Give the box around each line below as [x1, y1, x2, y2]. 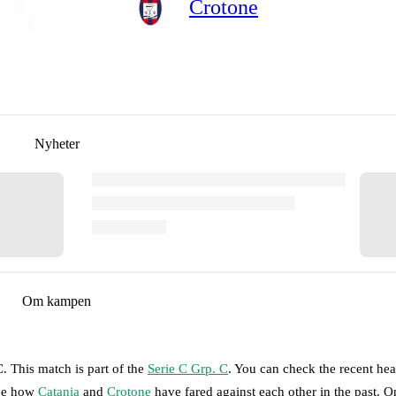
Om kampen [22, 293, 91, 308]
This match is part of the [11, 361, 148, 376]
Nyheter [34, 135, 80, 151]
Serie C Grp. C [148, 361, 228, 376]
